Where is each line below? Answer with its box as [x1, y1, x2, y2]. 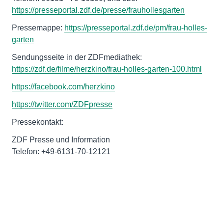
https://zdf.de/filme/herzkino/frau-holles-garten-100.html [12, 65, 202, 74]
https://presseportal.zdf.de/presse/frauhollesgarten [12, 6, 185, 15]
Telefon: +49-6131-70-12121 [12, 147, 110, 156]
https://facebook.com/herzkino [12, 82, 115, 91]
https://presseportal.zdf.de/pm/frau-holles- [64, 24, 207, 32]
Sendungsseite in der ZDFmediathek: [12, 53, 142, 62]
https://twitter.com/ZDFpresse [12, 100, 112, 109]
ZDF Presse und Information [12, 136, 110, 144]
